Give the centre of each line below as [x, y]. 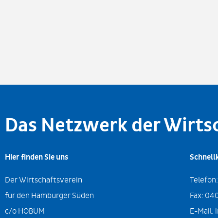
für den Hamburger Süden [49, 195]
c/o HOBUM [25, 211]
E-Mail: [202, 211]
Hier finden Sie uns [36, 157]
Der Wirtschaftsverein [44, 180]
